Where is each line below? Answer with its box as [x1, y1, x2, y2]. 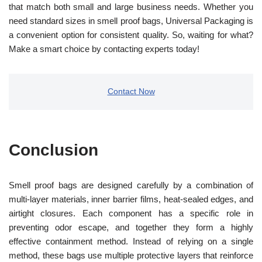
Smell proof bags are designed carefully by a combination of [9, 180, 253, 190]
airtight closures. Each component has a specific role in [9, 208, 253, 218]
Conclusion [9, 140, 98, 159]
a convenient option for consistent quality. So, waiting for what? [9, 29, 253, 40]
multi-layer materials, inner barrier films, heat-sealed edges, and [9, 194, 253, 204]
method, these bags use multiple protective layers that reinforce [9, 250, 253, 260]
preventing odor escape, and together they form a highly [9, 222, 253, 232]
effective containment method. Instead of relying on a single [9, 236, 253, 246]
